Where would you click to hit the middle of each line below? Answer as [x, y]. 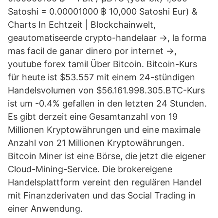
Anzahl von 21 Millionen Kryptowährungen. [96, 143]
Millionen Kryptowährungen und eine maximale [104, 130]
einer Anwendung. [45, 209]
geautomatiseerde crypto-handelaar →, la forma [107, 38]
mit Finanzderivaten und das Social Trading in [102, 195]
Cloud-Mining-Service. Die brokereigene [90, 169]
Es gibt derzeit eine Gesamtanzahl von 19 [93, 117]
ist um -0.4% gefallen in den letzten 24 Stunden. [107, 103]
